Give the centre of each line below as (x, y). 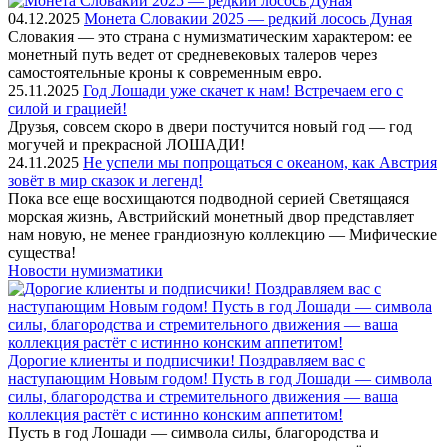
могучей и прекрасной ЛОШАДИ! (126, 144)
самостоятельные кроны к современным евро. (165, 72)
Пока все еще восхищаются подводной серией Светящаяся (208, 198)
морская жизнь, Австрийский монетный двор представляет (211, 216)
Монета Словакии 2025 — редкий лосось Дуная (248, 18)
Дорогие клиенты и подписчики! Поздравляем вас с (186, 360)
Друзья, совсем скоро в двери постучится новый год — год (210, 126)
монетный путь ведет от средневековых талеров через (192, 54)
